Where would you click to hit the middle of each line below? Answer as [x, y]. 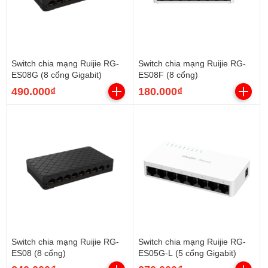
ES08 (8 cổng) [39, 253]
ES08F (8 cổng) [168, 75]
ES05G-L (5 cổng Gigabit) [187, 253]
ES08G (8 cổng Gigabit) [57, 75]
